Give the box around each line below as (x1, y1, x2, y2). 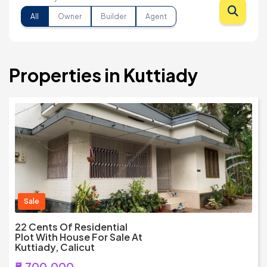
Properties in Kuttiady (9, 64, 198, 87)
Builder (101, 11, 126, 21)
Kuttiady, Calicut (15, 241, 95, 254)
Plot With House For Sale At (15, 231, 142, 244)
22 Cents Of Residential (15, 221, 128, 234)
